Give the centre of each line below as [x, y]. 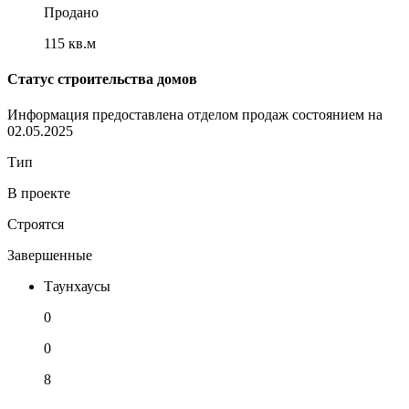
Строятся [36, 225]
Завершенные [50, 256]
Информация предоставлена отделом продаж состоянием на [195, 115]
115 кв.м [70, 43]
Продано [71, 12]
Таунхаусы [77, 287]
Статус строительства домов [102, 79]
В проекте [39, 194]
